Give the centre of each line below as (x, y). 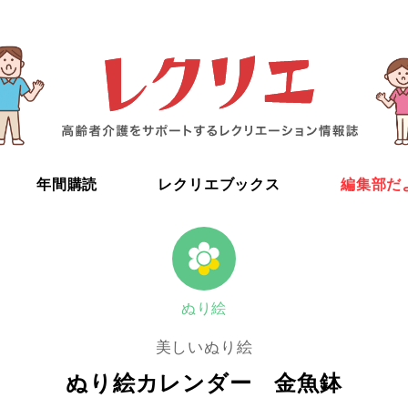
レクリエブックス (219, 184)
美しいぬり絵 (204, 347)
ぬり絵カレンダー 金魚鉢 (204, 382)
